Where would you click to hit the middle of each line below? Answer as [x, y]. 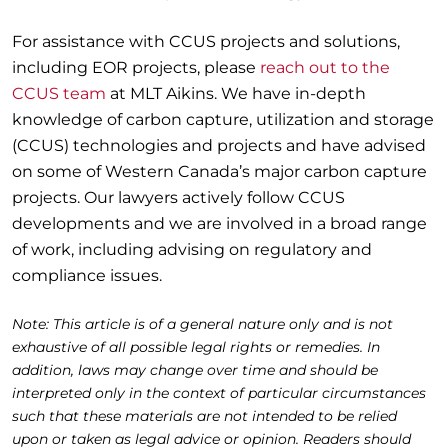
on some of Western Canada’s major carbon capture [219, 172]
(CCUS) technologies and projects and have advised [219, 146]
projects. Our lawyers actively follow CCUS [178, 198]
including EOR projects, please [136, 68]
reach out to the [325, 68]
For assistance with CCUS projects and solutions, [206, 42]
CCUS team [59, 94]
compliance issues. [87, 276]
